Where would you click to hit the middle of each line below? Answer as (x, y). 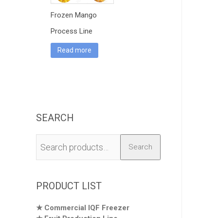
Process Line (72, 31)
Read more (74, 50)
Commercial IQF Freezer (87, 208)
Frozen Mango (74, 15)
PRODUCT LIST (69, 186)
